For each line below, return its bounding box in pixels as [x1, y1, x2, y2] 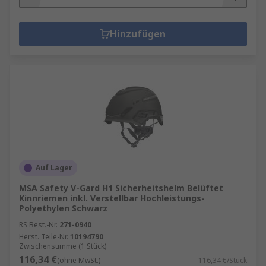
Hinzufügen [110, 27, 166, 40]
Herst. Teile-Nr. [19, 232, 68, 242]
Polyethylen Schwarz [19, 202, 107, 214]
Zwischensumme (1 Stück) [19, 241, 106, 251]
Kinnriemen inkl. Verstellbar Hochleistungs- [19, 192, 205, 204]
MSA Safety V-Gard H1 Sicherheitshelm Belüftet [19, 182, 223, 194]
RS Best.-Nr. [19, 220, 58, 230]
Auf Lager [36, 163, 72, 173]
